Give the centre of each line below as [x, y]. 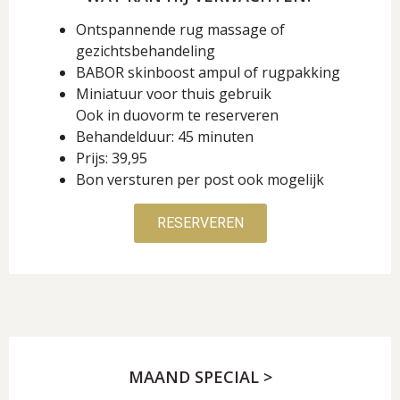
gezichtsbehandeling [146, 51]
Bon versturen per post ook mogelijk [200, 179]
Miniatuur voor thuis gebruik [174, 94]
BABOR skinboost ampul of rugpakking [208, 72]
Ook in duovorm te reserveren [177, 115]
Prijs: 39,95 [112, 158]
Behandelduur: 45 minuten [165, 137]
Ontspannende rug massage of [180, 29]
